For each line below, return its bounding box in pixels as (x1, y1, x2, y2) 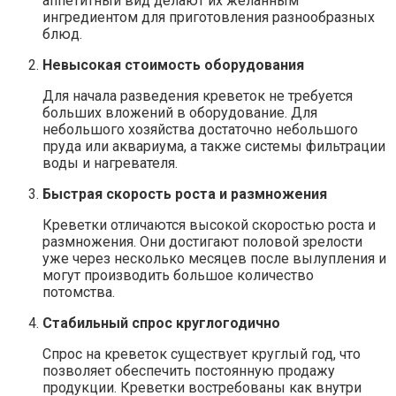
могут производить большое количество (42, 267, 314, 285)
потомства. (42, 284, 115, 301)
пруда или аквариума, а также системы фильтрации (42, 138, 385, 156)
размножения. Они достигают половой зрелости (42, 233, 362, 251)
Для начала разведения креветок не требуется (42, 88, 353, 105)
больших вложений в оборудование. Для (42, 104, 317, 122)
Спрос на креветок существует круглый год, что (42, 346, 361, 363)
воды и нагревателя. (42, 155, 178, 172)
